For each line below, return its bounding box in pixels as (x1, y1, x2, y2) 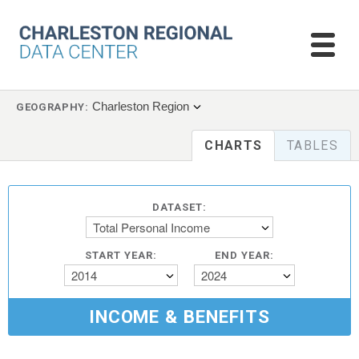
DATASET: (152, 201, 207, 213)
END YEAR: (215, 249, 274, 261)
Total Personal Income (93, 219, 210, 236)
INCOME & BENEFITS (88, 306, 271, 327)
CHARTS (204, 138, 263, 153)
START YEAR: (85, 249, 157, 261)
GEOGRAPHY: (16, 101, 89, 113)
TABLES (287, 138, 338, 153)
